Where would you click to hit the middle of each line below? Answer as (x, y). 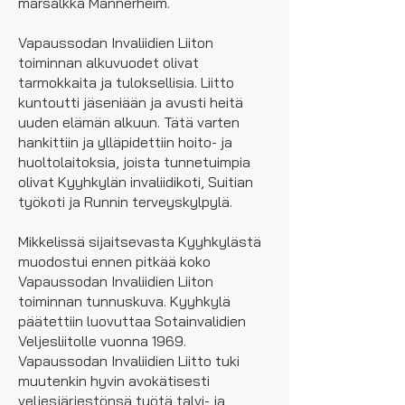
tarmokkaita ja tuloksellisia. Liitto (126, 82)
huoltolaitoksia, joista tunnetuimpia (134, 162)
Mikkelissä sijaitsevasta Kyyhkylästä (140, 241)
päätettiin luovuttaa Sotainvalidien (132, 321)
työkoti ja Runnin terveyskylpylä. (125, 202)
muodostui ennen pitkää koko (114, 261)
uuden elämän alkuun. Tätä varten (129, 122)
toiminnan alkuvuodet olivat (108, 62)
